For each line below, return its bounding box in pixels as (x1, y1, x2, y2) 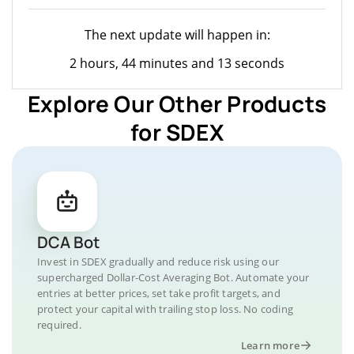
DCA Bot (37, 231, 100, 253)
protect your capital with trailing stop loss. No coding (37, 301, 294, 316)
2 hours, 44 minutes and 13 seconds (70, 54, 284, 72)
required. (37, 317, 81, 332)
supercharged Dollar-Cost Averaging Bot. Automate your (37, 269, 310, 284)
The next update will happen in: (84, 25, 270, 43)
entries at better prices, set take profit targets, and (37, 285, 281, 300)
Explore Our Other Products (27, 88, 327, 119)
